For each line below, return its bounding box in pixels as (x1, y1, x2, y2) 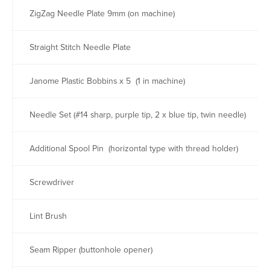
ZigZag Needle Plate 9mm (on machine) (25, 7, 175, 20)
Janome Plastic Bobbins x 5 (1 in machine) (25, 75, 185, 87)
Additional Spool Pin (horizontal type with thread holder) (25, 142, 238, 155)
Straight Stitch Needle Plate (25, 41, 131, 54)
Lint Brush (25, 210, 67, 222)
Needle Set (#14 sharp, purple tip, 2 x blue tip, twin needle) (25, 108, 246, 121)
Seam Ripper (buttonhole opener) (25, 243, 152, 256)
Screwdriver (25, 176, 74, 189)
